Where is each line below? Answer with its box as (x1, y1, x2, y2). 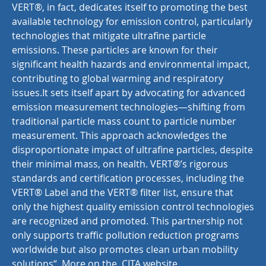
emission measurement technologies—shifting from (12, 100, 245, 113)
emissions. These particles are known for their (12, 43, 218, 56)
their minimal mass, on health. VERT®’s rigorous (12, 157, 228, 170)
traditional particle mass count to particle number (12, 115, 236, 128)
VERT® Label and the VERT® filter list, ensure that (12, 186, 233, 199)
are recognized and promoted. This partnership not (12, 214, 243, 227)
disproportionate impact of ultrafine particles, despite (12, 143, 253, 156)
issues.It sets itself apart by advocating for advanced (12, 86, 245, 99)
